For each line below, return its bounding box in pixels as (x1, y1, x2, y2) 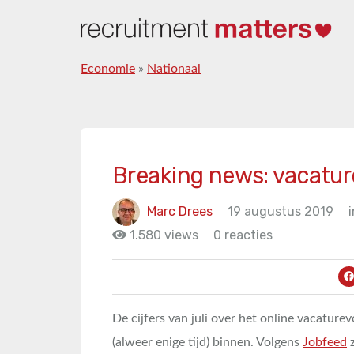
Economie (81, 62, 135, 75)
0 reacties (213, 228, 273, 243)
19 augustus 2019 (228, 203, 333, 219)
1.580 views (126, 228, 198, 243)
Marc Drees (147, 203, 213, 219)
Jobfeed (303, 336, 347, 348)
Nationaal (147, 62, 201, 75)
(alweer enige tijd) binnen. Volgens (112, 336, 303, 348)
